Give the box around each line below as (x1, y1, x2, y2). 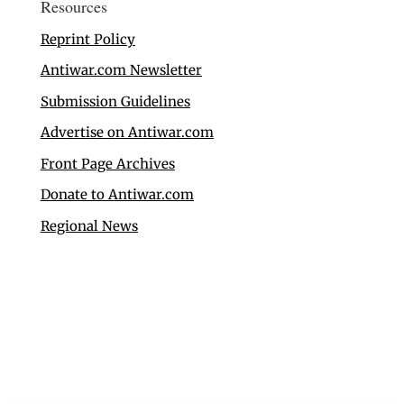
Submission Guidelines (40, 92, 190, 110)
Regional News (40, 216, 138, 234)
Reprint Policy (40, 30, 135, 48)
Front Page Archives (40, 154, 175, 172)
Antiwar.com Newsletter (40, 61, 202, 79)
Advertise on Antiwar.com (40, 124, 214, 142)
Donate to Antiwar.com (40, 186, 194, 204)
